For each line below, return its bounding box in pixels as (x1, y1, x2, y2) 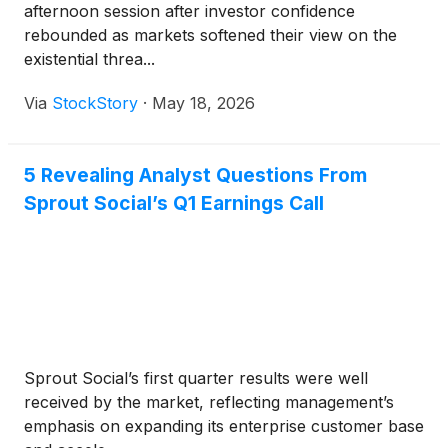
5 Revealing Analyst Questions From (24, 163, 367, 188)
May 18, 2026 (152, 93, 255, 114)
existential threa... (24, 49, 155, 70)
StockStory (52, 93, 138, 114)
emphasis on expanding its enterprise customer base (24, 416, 424, 437)
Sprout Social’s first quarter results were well (24, 368, 368, 389)
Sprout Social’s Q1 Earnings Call (24, 191, 324, 216)
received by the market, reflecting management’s (24, 392, 394, 413)
